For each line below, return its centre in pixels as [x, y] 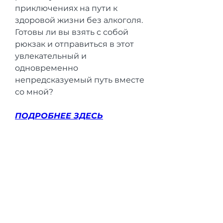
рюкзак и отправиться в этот [74, 44]
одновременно [47, 68]
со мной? [34, 92]
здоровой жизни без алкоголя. [79, 20]
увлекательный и [51, 56]
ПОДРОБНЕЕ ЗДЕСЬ [59, 115]
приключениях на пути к [66, 8]
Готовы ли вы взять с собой [72, 32]
